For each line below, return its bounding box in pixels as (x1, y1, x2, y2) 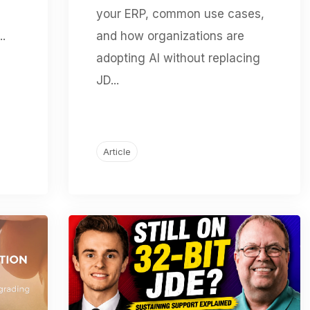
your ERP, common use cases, (95, 6, 264, 21)
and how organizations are (95, 28, 244, 43)
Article (102, 145, 131, 157)
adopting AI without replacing (95, 51, 260, 65)
